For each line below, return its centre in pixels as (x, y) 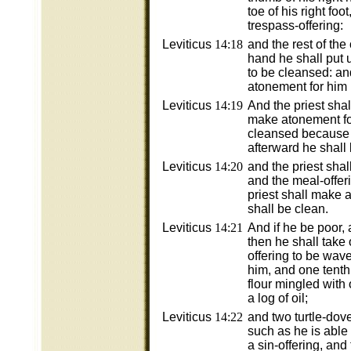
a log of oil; (278, 298)
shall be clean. (288, 209)
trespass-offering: (295, 25)
